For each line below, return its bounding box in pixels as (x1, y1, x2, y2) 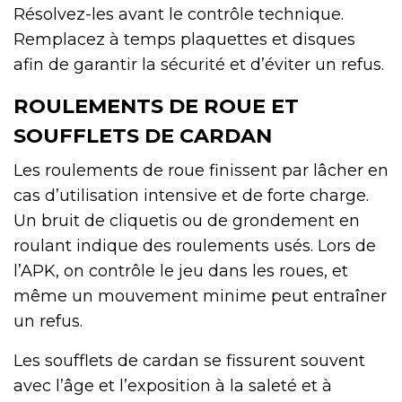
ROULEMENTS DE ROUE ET (13, 92, 299, 118)
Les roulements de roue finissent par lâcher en (13, 160, 389, 180)
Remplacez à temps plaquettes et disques (13, 29, 355, 49)
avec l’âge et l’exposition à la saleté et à (13, 375, 332, 396)
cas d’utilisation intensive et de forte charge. (13, 185, 369, 205)
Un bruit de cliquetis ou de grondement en (13, 210, 360, 231)
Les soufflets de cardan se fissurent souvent (13, 350, 365, 371)
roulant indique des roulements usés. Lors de (13, 235, 376, 256)
